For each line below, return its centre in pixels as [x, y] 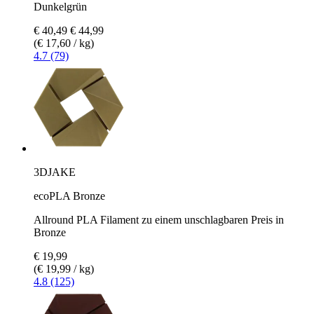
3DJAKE [55, 172]
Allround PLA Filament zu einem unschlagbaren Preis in [159, 219]
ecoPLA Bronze [69, 196]
